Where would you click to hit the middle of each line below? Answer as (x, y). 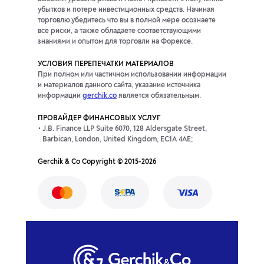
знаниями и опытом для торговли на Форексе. (115, 42)
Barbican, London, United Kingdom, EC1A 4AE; (118, 140)
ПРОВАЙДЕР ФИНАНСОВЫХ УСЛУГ (99, 119)
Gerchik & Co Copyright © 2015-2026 (97, 162)
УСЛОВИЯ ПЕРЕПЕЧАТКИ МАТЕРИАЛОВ (106, 65)
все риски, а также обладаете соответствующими (119, 32)
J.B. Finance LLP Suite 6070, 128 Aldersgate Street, (125, 129)
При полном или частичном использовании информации (132, 75)
